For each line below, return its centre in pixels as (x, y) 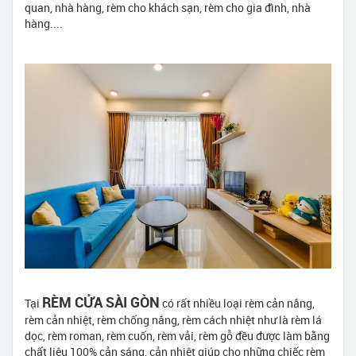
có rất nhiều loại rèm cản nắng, (237, 303)
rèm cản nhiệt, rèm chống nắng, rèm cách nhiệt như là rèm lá (173, 319)
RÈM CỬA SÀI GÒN (101, 302)
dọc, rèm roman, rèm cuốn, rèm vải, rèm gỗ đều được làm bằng (177, 335)
